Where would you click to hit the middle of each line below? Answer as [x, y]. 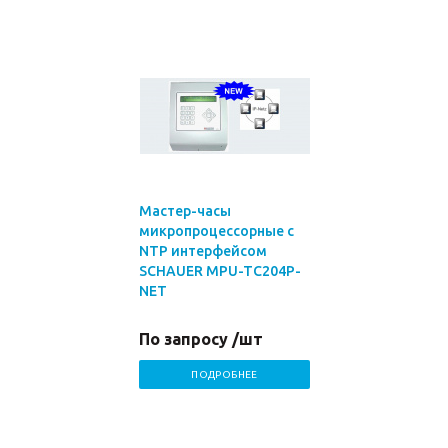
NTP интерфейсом [203, 251]
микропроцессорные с [216, 231]
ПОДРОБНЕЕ [224, 374]
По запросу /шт [201, 339]
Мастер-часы [185, 211]
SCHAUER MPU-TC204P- [220, 271]
